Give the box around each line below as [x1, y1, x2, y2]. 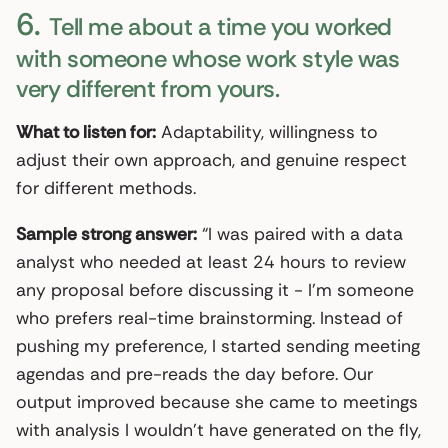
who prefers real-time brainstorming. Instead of [16, 306, 403, 329]
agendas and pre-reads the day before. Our [16, 362, 373, 385]
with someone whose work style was [16, 42, 400, 74]
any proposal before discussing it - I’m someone [16, 278, 414, 301]
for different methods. [16, 176, 196, 199]
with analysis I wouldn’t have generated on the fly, [16, 418, 421, 441]
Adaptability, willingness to [156, 120, 378, 143]
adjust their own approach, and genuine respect [16, 148, 407, 171]
